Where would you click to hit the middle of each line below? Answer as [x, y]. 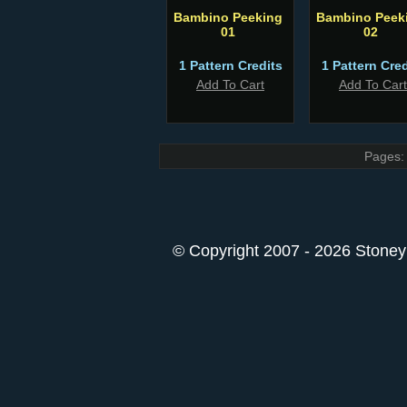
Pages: [384, 156]
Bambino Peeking [228, 17]
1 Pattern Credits [230, 65]
